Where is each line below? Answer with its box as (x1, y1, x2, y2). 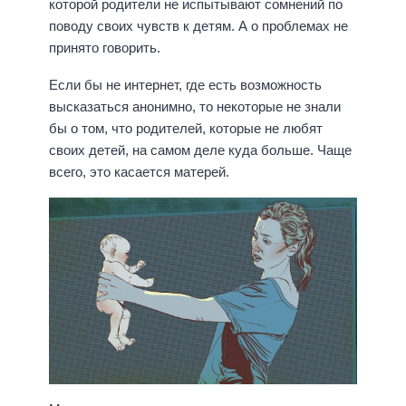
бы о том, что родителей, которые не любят (49, 120, 323, 136)
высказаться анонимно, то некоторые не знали (49, 98, 341, 114)
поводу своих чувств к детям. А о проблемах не (49, 18, 348, 34)
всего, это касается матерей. (49, 163, 229, 179)
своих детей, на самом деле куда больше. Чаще (49, 141, 352, 158)
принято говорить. (49, 40, 160, 56)
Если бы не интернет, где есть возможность (49, 76, 322, 92)
